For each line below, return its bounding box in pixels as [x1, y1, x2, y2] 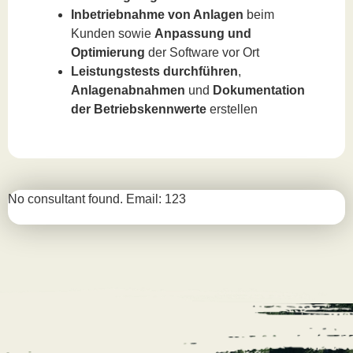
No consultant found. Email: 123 [8, 191, 186, 206]
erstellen [206, 102, 258, 116]
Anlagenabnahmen [71, 83, 185, 97]
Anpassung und [154, 26, 251, 40]
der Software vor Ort [145, 45, 259, 59]
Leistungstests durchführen [71, 64, 238, 78]
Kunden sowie [71, 26, 154, 40]
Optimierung [71, 45, 145, 59]
